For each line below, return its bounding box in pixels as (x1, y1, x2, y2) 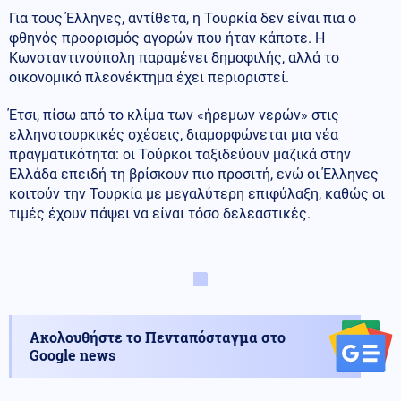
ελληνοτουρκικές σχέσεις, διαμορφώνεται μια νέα (9, 125, 338, 143)
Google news (30, 345, 115, 364)
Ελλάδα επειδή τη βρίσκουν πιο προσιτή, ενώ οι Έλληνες (9, 165, 379, 183)
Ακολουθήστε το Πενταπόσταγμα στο (30, 327, 286, 346)
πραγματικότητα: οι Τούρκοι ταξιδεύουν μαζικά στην (9, 145, 351, 163)
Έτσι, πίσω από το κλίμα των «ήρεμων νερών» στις (9, 106, 339, 124)
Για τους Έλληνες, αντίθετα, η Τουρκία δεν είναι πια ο (9, 9, 356, 27)
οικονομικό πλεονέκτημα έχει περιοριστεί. (9, 68, 289, 86)
